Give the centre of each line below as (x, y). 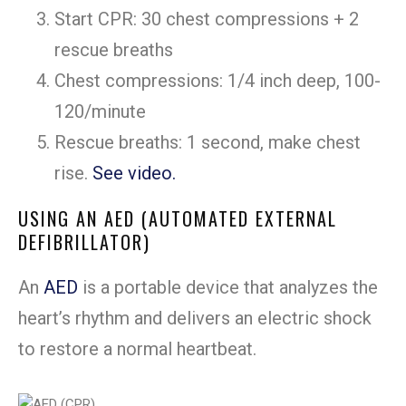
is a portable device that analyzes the (228, 288)
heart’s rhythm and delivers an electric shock (195, 319)
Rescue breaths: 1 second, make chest (208, 143)
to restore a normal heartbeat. (137, 349)
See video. (134, 174)
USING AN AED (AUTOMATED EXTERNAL (178, 219)
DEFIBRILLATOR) (84, 242)
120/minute (100, 112)
